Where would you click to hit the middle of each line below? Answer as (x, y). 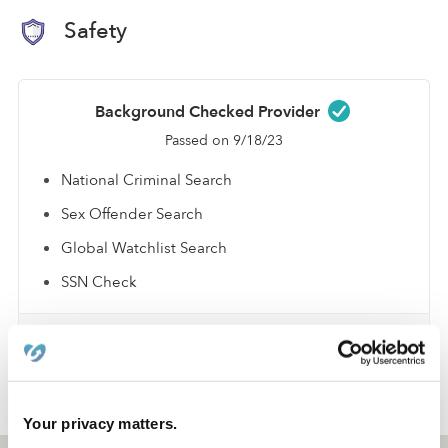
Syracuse (93, 410)
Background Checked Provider (209, 111)
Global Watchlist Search (144, 247)
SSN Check (99, 281)
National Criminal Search (146, 179)
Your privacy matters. (100, 423)
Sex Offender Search (132, 213)
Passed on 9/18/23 (224, 140)
